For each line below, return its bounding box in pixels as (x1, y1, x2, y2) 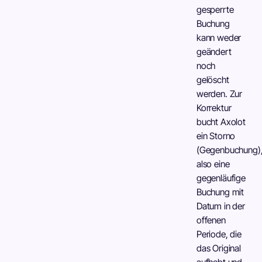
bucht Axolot (196, 116, 246, 127)
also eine (196, 158, 230, 170)
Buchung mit (196, 187, 244, 198)
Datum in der (196, 201, 245, 212)
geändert (196, 46, 232, 57)
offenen (196, 215, 226, 226)
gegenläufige (196, 173, 246, 184)
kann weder (196, 32, 242, 43)
